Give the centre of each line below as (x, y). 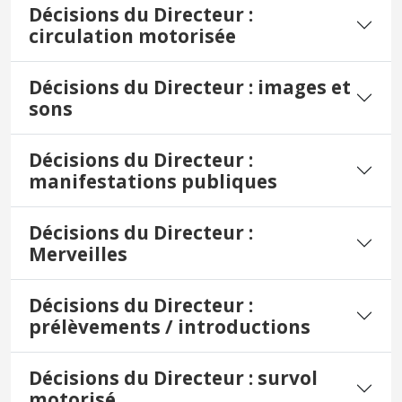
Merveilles (78, 254)
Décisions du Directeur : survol (173, 378)
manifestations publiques (153, 182)
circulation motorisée (132, 36)
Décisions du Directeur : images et (190, 87)
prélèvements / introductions (170, 327)
